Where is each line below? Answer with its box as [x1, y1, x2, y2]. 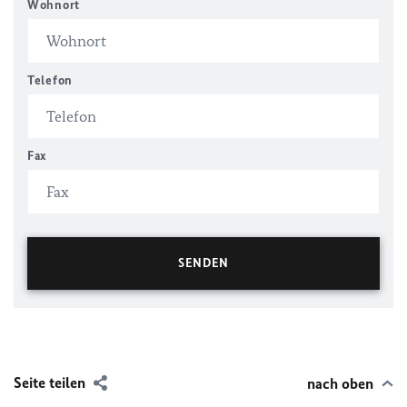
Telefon [27, 73, 73, 88]
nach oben [307, 374, 373, 392]
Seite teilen [14, 373, 85, 392]
